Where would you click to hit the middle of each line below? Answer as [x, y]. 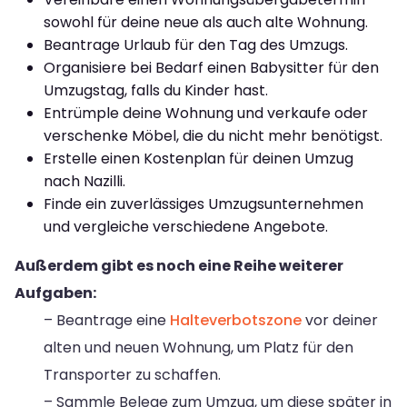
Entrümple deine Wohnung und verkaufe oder [206, 113]
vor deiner [340, 320]
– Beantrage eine [107, 320]
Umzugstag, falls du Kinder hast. [156, 90]
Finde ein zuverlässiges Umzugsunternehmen [203, 203]
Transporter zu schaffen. [132, 374]
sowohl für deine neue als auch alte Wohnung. [206, 22]
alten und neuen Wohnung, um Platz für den [199, 347]
